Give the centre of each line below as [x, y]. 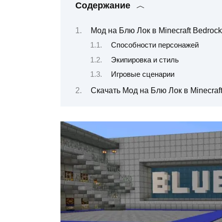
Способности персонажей [155, 45]
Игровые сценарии [142, 74]
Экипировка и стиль [145, 60]
